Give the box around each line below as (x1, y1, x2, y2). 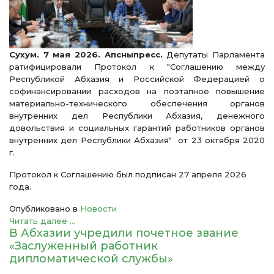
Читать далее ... (9, 216, 75, 226)
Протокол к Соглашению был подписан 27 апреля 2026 (9, 169, 246, 179)
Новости (80, 204, 117, 213)
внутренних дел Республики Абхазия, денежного (9, 111, 265, 120)
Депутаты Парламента (162, 50, 265, 59)
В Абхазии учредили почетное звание (9, 226, 239, 240)
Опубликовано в (9, 204, 78, 213)
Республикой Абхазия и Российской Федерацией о (9, 74, 265, 84)
